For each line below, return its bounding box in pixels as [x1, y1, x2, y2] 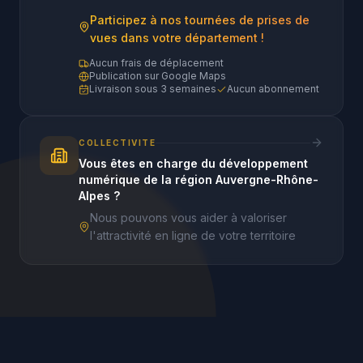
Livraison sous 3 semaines [89, 83, 216, 95]
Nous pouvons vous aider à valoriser [90, 211, 287, 224]
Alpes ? [79, 189, 120, 203]
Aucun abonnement [227, 83, 319, 95]
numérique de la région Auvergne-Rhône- [79, 173, 318, 186]
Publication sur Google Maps [89, 70, 226, 82]
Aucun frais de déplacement [89, 57, 224, 69]
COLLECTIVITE [79, 137, 156, 147]
